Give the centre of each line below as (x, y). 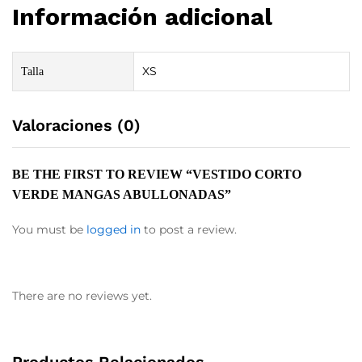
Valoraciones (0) (76, 125)
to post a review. (189, 229)
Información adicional (142, 16)
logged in (114, 229)
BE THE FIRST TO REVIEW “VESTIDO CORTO (157, 174)
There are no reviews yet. (82, 295)
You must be (49, 229)
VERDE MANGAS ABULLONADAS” (122, 194)
